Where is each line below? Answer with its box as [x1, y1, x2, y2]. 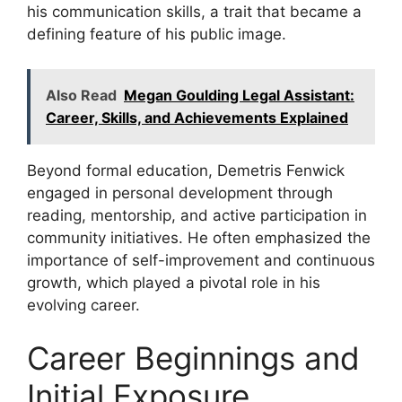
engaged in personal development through [27, 183, 333, 202]
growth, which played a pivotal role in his [27, 273, 320, 292]
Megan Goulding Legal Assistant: [124, 85, 354, 104]
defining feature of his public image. [27, 25, 286, 44]
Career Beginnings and [27, 339, 360, 378]
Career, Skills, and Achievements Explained [46, 108, 348, 127]
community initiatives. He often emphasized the [27, 228, 371, 247]
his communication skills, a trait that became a [27, 3, 362, 22]
